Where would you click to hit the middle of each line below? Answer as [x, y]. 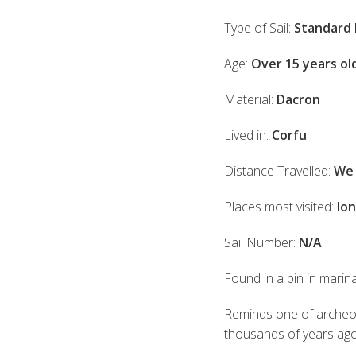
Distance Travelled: [279, 170]
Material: [250, 99]
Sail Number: [261, 242]
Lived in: [248, 135]
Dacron [298, 99]
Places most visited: [281, 206]
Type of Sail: [259, 27]
